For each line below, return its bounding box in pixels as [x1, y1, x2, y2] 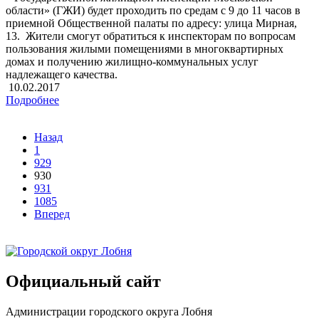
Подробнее [6, 93, 59, 106]
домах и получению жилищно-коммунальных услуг [6, 55, 258, 68]
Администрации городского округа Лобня [6, 305, 212, 318]
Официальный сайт [6, 271, 161, 291]
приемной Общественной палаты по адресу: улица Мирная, [6, 16, 297, 29]
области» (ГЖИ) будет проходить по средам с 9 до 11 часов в [6, 4, 300, 16]
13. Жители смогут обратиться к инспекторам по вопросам [6, 29, 296, 42]
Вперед [34, 207, 70, 220]
